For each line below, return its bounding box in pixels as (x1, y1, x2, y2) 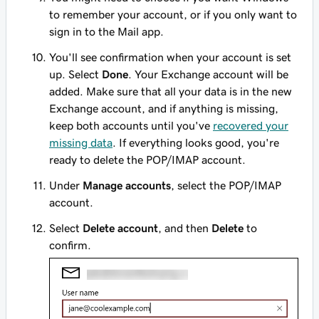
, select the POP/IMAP (171, 179, 281, 192)
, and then (158, 222, 211, 234)
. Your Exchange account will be (128, 68, 288, 80)
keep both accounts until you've (49, 120, 213, 132)
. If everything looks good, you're (113, 137, 279, 149)
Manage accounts (83, 179, 171, 192)
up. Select (49, 68, 102, 80)
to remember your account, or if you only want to (49, 9, 297, 21)
